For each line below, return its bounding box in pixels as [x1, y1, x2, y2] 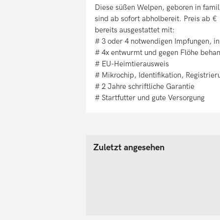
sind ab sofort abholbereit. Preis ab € [95, 14, 217, 24]
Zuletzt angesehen [93, 142, 165, 153]
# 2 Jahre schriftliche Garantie [95, 82, 194, 91]
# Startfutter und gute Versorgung [95, 93, 205, 103]
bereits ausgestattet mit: [95, 26, 175, 35]
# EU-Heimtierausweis [95, 59, 169, 69]
